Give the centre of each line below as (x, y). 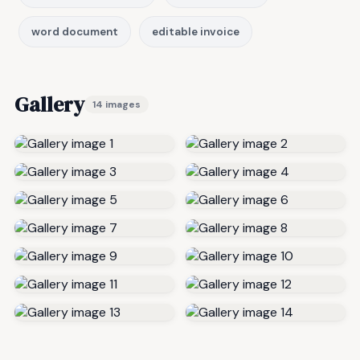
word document (75, 31)
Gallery (49, 104)
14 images (117, 104)
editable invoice (196, 31)
